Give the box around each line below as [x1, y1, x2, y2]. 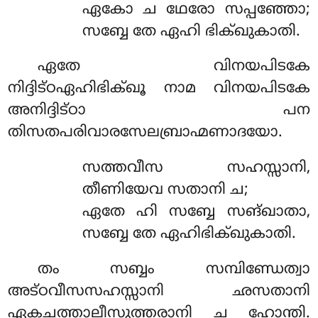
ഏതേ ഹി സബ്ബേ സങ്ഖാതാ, [82, 203, 310, 222]
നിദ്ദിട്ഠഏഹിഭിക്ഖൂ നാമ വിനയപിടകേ [8, 79, 310, 99]
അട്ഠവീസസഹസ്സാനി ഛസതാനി [8, 283, 310, 302]
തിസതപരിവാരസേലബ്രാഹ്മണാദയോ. [8, 124, 283, 143]
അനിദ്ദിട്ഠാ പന [8, 102, 310, 121]
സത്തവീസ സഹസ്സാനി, [82, 159, 310, 178]
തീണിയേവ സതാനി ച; [82, 181, 248, 200]
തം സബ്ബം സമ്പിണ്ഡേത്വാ [38, 261, 310, 280]
